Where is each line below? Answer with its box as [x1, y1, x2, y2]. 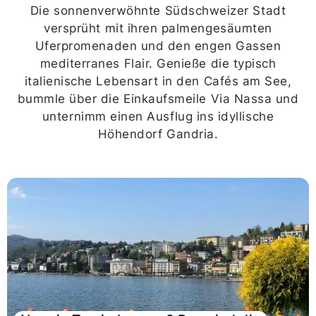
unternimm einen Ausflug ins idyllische [42, 109, 274, 123]
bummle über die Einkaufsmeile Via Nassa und [17, 91, 299, 106]
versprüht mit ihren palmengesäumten [44, 20, 272, 35]
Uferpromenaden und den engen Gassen [35, 38, 281, 53]
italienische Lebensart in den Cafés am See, [24, 73, 292, 88]
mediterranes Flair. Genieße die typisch [39, 56, 276, 71]
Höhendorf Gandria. [97, 126, 219, 141]
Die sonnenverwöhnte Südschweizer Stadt [30, 3, 286, 18]
